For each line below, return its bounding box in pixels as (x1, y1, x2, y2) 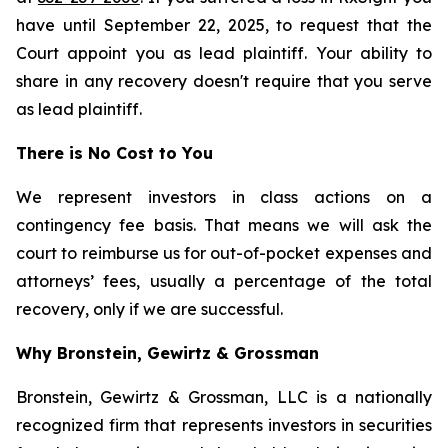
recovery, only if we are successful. (16, 299, 283, 319)
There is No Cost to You (16, 143, 213, 163)
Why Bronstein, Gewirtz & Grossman (16, 343, 319, 363)
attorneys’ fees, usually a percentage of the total (16, 271, 432, 291)
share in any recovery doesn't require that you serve (16, 71, 432, 91)
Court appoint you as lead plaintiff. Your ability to (16, 43, 432, 63)
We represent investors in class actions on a (16, 187, 432, 207)
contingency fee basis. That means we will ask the (16, 215, 432, 235)
